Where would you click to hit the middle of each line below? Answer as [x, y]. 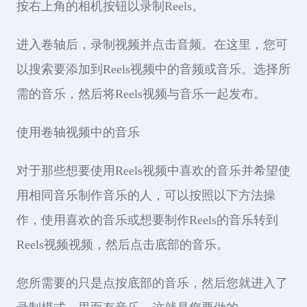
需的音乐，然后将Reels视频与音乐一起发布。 [141, 94]
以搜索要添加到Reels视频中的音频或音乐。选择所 [153, 69]
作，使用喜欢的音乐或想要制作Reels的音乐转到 [147, 220]
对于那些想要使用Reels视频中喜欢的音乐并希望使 [153, 171]
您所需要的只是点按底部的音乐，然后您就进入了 [152, 283]
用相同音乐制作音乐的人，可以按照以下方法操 [146, 195]
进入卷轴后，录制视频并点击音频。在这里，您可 [152, 45]
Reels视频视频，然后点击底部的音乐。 [123, 245]
